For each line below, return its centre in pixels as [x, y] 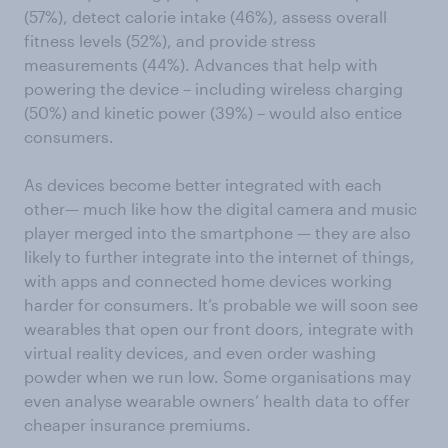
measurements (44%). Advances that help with [201, 64]
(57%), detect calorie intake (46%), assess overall [205, 16]
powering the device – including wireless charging [213, 88]
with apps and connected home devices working [208, 280]
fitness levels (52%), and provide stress [170, 40]
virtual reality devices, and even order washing [200, 352]
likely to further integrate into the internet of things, [219, 256]
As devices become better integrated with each [203, 184]
